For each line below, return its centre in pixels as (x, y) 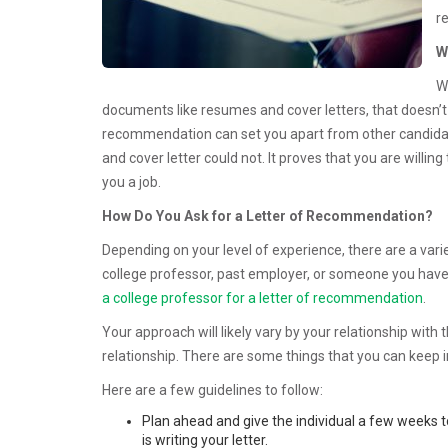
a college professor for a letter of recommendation (262, 297)
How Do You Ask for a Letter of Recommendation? (267, 215)
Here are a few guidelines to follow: (212, 389)
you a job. (131, 181)
